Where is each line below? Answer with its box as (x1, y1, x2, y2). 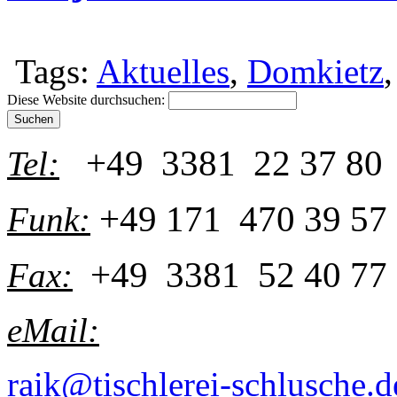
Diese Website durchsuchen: (7, 91, 168, 107)
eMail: (7, 310, 99, 349)
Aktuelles (97, 51, 230, 90)
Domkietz (247, 51, 384, 90)
